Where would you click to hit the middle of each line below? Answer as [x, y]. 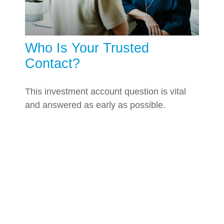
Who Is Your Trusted [87, 48]
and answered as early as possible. [95, 105]
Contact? [52, 63]
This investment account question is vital [105, 91]
